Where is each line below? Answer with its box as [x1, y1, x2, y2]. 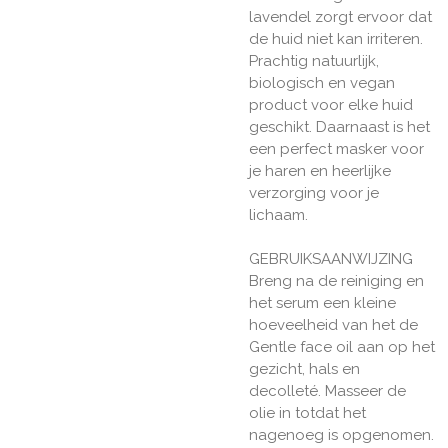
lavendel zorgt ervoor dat [249, 8, 432, 27]
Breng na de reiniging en [249, 272, 424, 291]
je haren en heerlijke [249, 162, 391, 181]
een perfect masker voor [249, 140, 424, 159]
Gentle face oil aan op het [249, 338, 435, 357]
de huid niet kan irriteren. [249, 30, 423, 49]
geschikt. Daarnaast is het [249, 118, 430, 137]
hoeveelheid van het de [249, 316, 418, 335]
